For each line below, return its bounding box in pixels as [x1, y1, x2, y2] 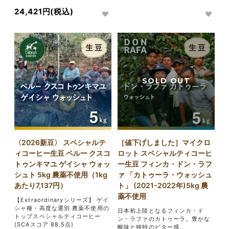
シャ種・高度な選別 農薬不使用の [14, 204, 109, 212]
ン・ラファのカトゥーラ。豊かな [118, 215, 211, 222]
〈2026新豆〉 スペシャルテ [14, 138, 106, 147]
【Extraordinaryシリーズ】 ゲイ [14, 196, 109, 203]
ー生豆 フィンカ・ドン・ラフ [118, 159, 213, 168]
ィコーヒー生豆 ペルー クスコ [14, 148, 111, 157]
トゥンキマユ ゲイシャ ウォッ [14, 159, 111, 168]
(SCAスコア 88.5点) [14, 220, 74, 228]
